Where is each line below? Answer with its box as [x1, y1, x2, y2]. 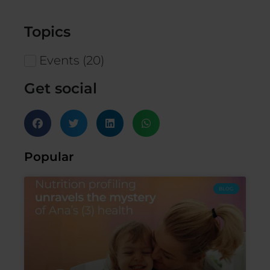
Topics [24, 23, 71, 41]
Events [39, 52, 80, 67]
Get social [24, 80, 97, 98]
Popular [24, 149, 74, 165]
